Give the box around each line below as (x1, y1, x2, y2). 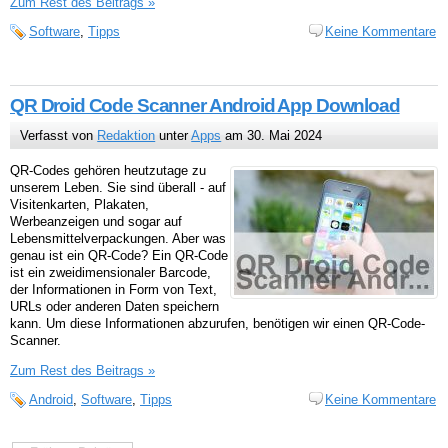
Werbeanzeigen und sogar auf (10, 213, 182, 229)
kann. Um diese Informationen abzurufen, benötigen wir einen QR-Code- (10, 315, 425, 331)
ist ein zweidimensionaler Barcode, (10, 264, 211, 280)
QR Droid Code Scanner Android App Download (10, 94, 400, 116)
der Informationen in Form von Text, (10, 281, 217, 297)
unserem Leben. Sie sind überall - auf (10, 179, 226, 195)
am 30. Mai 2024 (221, 127, 323, 143)
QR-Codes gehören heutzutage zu (10, 162, 206, 178)
